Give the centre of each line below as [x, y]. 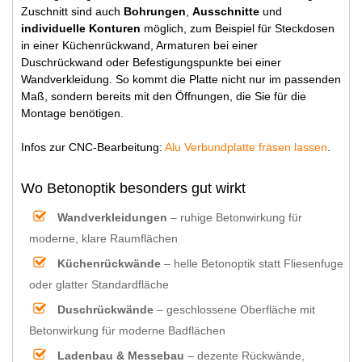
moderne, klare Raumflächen [103, 238]
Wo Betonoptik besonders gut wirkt [133, 188]
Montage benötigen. [72, 113]
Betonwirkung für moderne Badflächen [127, 330]
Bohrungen [155, 11]
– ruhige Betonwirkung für [235, 217]
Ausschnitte [226, 11]
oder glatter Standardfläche [99, 284]
